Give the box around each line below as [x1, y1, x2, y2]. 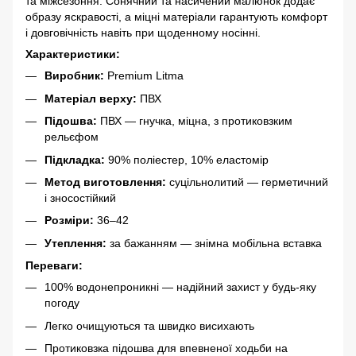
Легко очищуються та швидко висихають [44, 319, 254, 332]
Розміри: [44, 214, 94, 227]
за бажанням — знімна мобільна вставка [106, 236, 322, 250]
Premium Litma [104, 69, 184, 83]
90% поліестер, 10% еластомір [105, 153, 269, 166]
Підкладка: [44, 153, 105, 166]
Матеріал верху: [44, 91, 137, 105]
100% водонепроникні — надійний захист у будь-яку [44, 281, 316, 294]
